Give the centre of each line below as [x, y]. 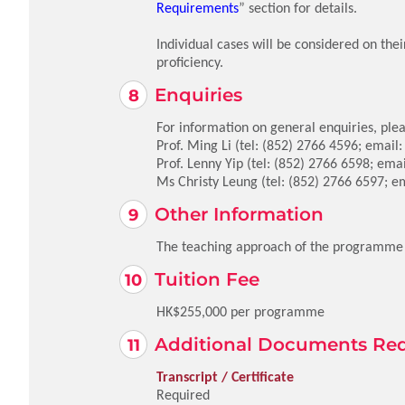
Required [183, 395]
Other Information [239, 214]
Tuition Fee [207, 279]
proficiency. [190, 62]
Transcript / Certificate [225, 377]
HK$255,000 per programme [240, 311]
